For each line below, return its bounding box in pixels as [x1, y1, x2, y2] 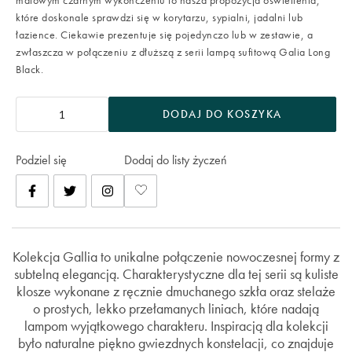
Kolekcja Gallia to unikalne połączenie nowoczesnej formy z [13, 247, 339, 266]
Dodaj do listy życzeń [124, 152, 227, 169]
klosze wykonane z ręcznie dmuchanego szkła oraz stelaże [16, 282, 335, 301]
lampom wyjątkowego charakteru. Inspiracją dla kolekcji [24, 317, 328, 335]
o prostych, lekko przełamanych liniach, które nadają [33, 299, 319, 318]
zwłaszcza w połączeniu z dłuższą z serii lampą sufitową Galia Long [16, 45, 330, 60]
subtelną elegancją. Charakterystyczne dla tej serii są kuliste [13, 265, 339, 284]
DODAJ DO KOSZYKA [162, 107, 282, 122]
